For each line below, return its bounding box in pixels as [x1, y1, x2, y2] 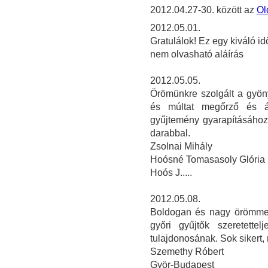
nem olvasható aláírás [150, 49, 243, 60]
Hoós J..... [150, 167, 192, 178]
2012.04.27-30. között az [150, 5, 257, 16]
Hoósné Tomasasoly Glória [150, 154, 265, 165]
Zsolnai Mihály [150, 141, 212, 152]
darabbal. [150, 128, 190, 139]
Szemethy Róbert [150, 246, 224, 257]
